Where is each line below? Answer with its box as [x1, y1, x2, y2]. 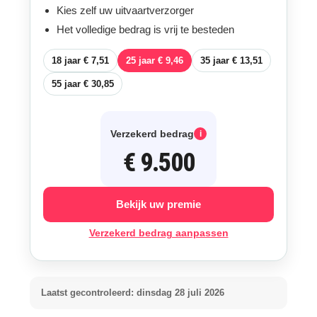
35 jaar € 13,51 [200, 55, 263, 66]
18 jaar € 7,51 [51, 55, 109, 66]
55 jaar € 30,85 [51, 79, 114, 89]
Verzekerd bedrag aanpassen [88, 227, 229, 238]
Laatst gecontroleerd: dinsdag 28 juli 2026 [40, 287, 224, 298]
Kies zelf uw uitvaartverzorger [56, 4, 194, 16]
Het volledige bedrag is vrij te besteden [56, 23, 234, 35]
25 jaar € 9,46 [125, 55, 183, 66]
